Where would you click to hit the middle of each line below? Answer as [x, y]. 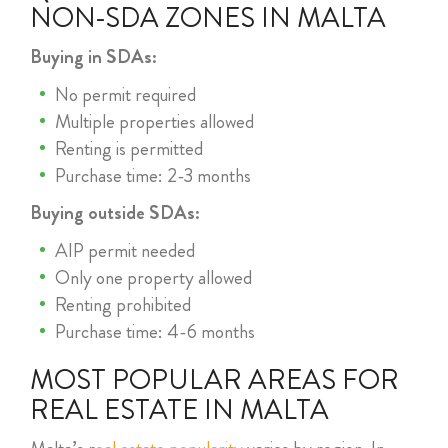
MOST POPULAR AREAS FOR [214, 380]
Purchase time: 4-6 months [155, 331]
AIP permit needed [125, 250]
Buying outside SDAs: [115, 212]
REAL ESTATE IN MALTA [179, 410]
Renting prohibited [123, 304]
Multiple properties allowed [154, 121]
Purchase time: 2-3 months [153, 175]
